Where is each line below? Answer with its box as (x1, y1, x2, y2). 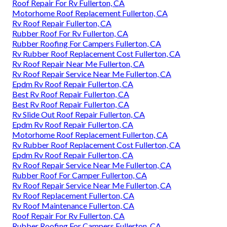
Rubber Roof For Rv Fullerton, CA (12, 28, 128, 39)
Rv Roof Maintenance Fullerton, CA (12, 201, 134, 211)
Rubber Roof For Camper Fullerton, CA (12, 170, 147, 180)
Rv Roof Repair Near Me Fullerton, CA (12, 59, 144, 69)
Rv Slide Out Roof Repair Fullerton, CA (12, 109, 145, 120)
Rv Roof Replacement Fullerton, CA (12, 191, 134, 201)
